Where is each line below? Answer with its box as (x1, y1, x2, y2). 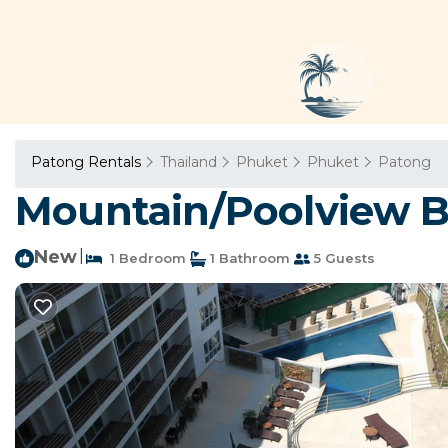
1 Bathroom (206, 250, 290, 266)
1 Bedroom (102, 250, 186, 266)
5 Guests (310, 250, 375, 266)
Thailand (160, 153, 217, 171)
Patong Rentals (31, 153, 145, 171)
